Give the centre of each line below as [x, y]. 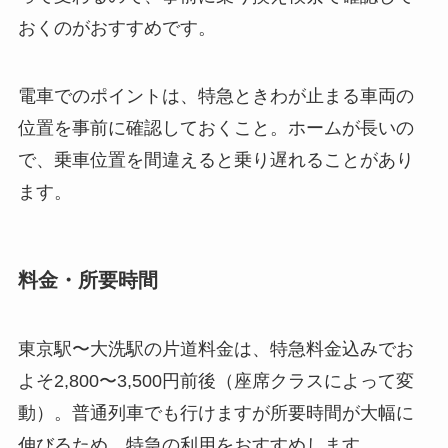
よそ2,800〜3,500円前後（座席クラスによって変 [215, 381]
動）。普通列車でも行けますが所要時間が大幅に [215, 413]
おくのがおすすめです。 [116, 28]
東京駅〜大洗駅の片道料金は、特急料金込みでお [215, 349]
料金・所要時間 [87, 280]
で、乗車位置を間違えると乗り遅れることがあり [215, 159]
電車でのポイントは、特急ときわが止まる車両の [215, 95]
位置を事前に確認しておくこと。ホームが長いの [215, 127]
